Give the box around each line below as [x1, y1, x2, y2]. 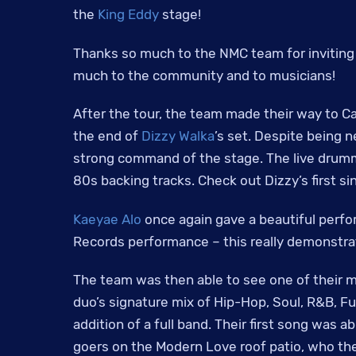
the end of [73, 128, 141, 145]
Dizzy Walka [141, 128, 215, 145]
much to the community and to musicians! [73, 67, 335, 83]
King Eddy [98, 6, 159, 23]
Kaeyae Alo [73, 211, 141, 227]
